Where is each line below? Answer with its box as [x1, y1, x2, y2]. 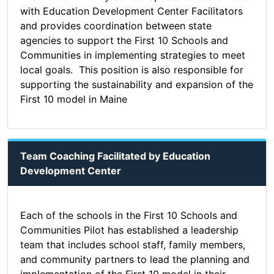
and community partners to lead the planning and [20, 253, 250, 266]
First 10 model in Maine [20, 93, 127, 106]
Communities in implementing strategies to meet [20, 49, 245, 62]
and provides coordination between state [20, 20, 212, 32]
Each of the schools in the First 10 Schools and [20, 209, 237, 222]
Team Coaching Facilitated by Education [20, 150, 210, 163]
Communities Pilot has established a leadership [20, 224, 239, 237]
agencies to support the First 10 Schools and [20, 34, 228, 47]
